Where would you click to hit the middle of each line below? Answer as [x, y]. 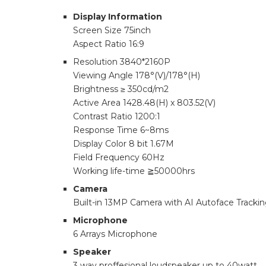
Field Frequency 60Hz [119, 157]
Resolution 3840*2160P [122, 62]
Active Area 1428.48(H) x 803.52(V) [144, 103]
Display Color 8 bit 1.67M [123, 144]
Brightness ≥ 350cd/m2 [121, 89]
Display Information [118, 17]
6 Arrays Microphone [115, 234]
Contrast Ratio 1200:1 [117, 116]
